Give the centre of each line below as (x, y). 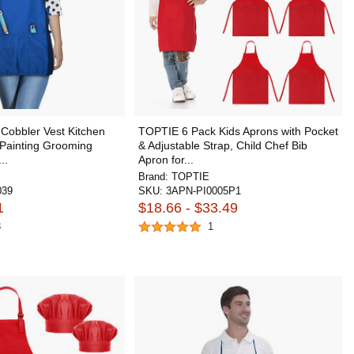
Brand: (154, 176)
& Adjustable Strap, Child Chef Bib (222, 145)
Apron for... (166, 159)
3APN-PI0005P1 (203, 190)
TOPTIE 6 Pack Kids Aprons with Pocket (238, 131)
